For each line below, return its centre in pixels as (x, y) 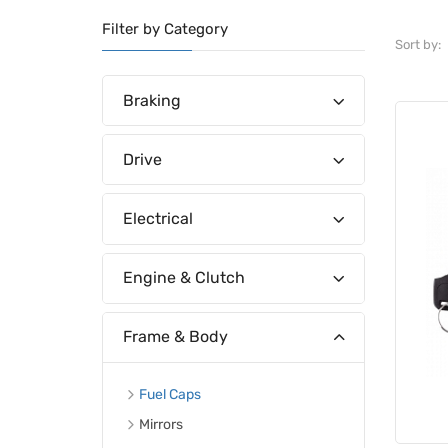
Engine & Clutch (184, 278)
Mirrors (161, 424)
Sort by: (417, 44)
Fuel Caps (170, 394)
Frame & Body (175, 337)
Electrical (158, 218)
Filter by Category (165, 29)
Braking (152, 100)
